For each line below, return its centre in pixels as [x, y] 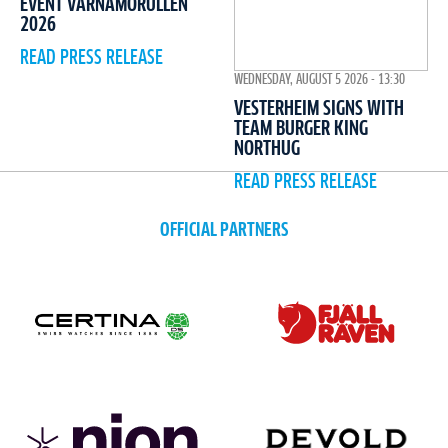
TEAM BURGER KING [301, 128]
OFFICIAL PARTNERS [224, 230]
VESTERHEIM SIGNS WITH [319, 108]
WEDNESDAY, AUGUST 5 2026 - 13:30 [319, 79]
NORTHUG [267, 148]
